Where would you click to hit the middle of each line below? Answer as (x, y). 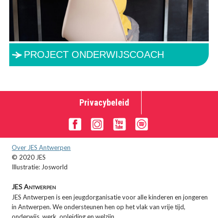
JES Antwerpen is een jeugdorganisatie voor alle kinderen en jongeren (110, 197)
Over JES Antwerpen (41, 147)
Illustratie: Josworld (40, 167)
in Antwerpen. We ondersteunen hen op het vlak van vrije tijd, (99, 207)
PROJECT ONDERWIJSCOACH (94, 54)
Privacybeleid (104, 102)
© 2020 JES (29, 157)
